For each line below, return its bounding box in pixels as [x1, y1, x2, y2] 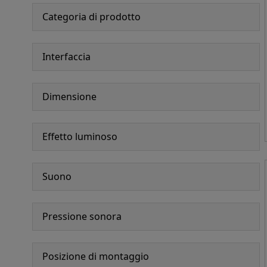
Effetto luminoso [42, 129, 117, 143]
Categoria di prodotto [42, 10, 141, 23]
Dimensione [42, 89, 97, 103]
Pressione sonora [42, 209, 122, 223]
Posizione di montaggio [42, 249, 149, 263]
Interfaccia [42, 49, 91, 63]
